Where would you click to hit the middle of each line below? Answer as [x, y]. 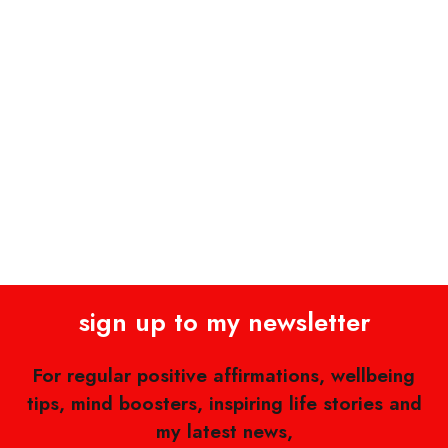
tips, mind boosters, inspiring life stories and [224, 402]
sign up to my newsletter [224, 322]
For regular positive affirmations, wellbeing [224, 374]
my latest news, [224, 430]
